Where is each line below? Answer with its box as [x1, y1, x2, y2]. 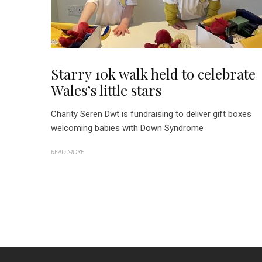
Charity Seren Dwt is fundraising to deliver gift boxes [51, 109, 251, 119]
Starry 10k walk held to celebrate [51, 64, 256, 83]
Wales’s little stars [51, 81, 161, 99]
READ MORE [51, 148, 84, 156]
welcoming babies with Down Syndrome [51, 123, 204, 133]
